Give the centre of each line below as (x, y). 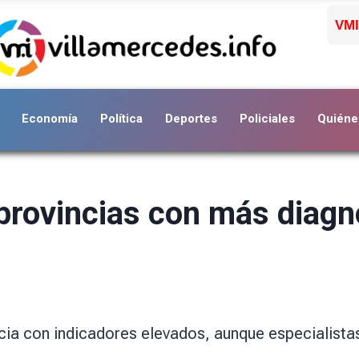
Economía (50, 118)
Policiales (267, 118)
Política (121, 118)
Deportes (191, 118)
